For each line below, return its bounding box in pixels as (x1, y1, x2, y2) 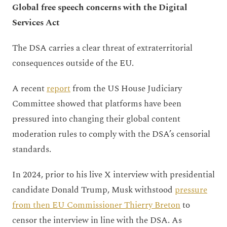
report (47, 82, 70, 95)
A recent (12, 82, 47, 95)
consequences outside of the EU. (12, 56, 134, 70)
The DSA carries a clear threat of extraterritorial (12, 41, 193, 55)
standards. (12, 142, 51, 156)
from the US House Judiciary (70, 82, 182, 95)
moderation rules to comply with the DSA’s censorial (12, 127, 210, 141)
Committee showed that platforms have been (12, 97, 181, 110)
